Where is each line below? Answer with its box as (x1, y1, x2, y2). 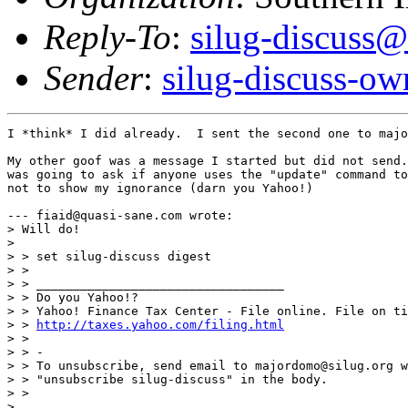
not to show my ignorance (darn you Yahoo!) (7, 180, 313, 195)
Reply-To (44, 16, 171, 56)
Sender (44, 57, 143, 97)
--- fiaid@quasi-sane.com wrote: (7, 208, 233, 222)
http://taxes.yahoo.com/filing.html (36, 317, 284, 331)
